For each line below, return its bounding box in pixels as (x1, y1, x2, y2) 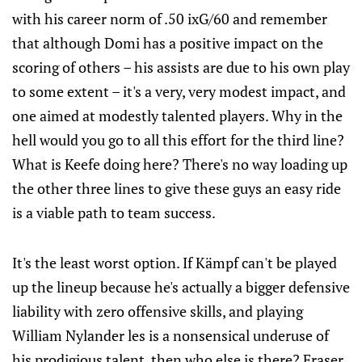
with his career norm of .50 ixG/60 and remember (12, 9, 327, 29)
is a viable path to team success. (12, 203, 216, 223)
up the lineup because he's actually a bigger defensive (12, 277, 350, 297)
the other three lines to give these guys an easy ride (12, 179, 341, 199)
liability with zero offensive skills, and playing (12, 301, 303, 322)
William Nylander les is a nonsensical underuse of (12, 326, 329, 346)
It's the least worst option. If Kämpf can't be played (12, 253, 337, 273)
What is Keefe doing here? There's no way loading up (12, 154, 347, 175)
